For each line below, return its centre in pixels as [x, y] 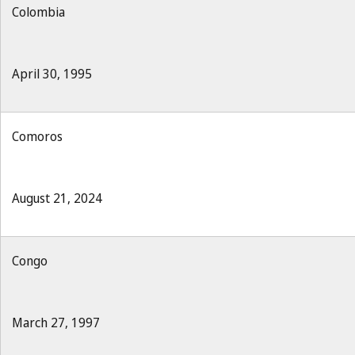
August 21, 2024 [57, 198]
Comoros [37, 136]
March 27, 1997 [56, 323]
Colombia [38, 12]
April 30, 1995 [52, 74]
